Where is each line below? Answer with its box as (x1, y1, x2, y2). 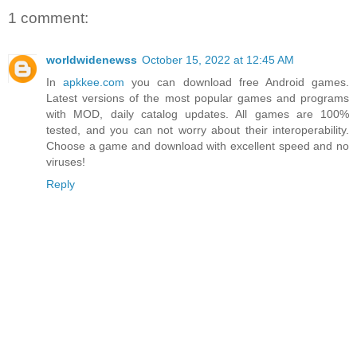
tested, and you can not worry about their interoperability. (46, 123, 349, 136)
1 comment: (8, 10, 88, 27)
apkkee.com (63, 75, 125, 88)
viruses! (46, 155, 85, 168)
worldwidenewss (46, 53, 137, 66)
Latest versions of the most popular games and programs (46, 91, 349, 104)
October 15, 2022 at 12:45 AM (142, 53, 294, 66)
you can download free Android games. (124, 75, 350, 88)
